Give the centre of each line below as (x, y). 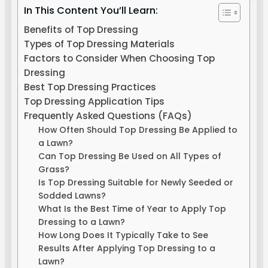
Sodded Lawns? (72, 196)
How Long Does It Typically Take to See (123, 235)
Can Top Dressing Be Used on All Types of (130, 156)
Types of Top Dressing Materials (100, 44)
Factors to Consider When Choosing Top (120, 59)
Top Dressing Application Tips (95, 102)
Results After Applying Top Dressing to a (127, 249)
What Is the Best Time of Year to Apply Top (132, 209)
